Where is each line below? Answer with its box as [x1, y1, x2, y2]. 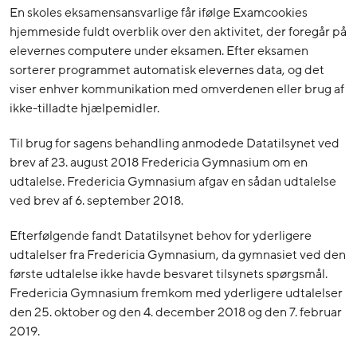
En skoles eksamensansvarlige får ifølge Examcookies [10, 4, 308, 22]
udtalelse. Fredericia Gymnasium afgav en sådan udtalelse [10, 173, 336, 191]
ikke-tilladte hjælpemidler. [10, 100, 159, 118]
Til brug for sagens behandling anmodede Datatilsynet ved [10, 135, 339, 153]
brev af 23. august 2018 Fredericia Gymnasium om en [10, 154, 308, 172]
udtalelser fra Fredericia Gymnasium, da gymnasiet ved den [10, 246, 346, 265]
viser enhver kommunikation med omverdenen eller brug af [10, 80, 344, 99]
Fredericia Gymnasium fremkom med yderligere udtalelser [10, 284, 343, 303]
